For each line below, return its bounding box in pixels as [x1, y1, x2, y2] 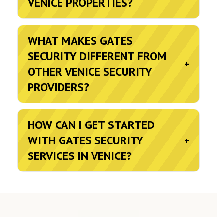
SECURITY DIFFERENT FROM [28, 48, 167, 63]
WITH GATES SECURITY [28, 133, 143, 148]
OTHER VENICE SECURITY [28, 64, 152, 79]
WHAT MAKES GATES [28, 33, 133, 48]
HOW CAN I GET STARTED [28, 117, 155, 132]
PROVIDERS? [28, 79, 89, 94]
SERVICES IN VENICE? [28, 148, 132, 163]
